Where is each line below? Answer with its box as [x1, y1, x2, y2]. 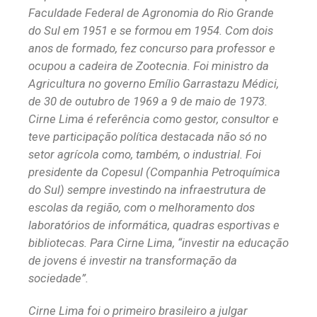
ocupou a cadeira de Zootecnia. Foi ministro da [28, 59, 269, 74]
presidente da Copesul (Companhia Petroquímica [28, 165, 280, 180]
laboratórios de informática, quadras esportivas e [28, 218, 279, 233]
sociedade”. [28, 271, 88, 286]
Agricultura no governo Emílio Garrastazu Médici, [28, 76, 279, 91]
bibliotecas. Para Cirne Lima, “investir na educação [28, 236, 289, 250]
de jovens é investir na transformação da [28, 253, 237, 268]
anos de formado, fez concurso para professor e [28, 41, 275, 56]
